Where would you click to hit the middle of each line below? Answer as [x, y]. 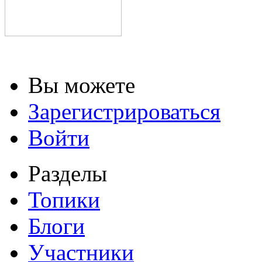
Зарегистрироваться [124, 111]
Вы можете [82, 85]
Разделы [68, 173]
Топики [64, 199]
